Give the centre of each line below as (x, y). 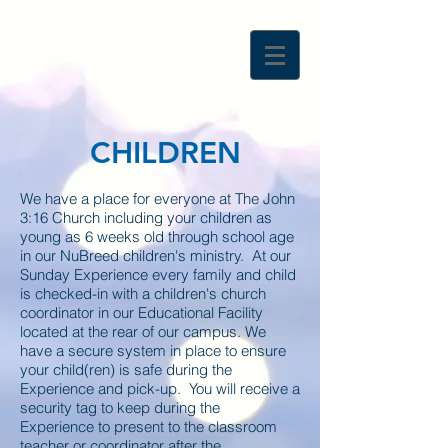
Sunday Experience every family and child (158, 274)
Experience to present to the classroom (148, 426)
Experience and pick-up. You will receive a (160, 388)
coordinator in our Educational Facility (141, 312)
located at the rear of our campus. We (143, 331)
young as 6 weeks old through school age (157, 236)
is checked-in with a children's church (143, 293)
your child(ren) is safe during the (126, 369)
